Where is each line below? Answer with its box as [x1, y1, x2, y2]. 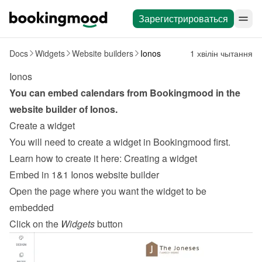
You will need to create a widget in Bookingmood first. [9, 135, 230, 149]
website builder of [9, 102, 90, 116]
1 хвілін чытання [190, 47, 253, 59]
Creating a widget [124, 151, 197, 165]
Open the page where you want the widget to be [9, 184, 206, 198]
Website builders [72, 47, 133, 59]
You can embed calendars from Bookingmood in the [9, 86, 240, 99]
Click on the [9, 217, 61, 230]
